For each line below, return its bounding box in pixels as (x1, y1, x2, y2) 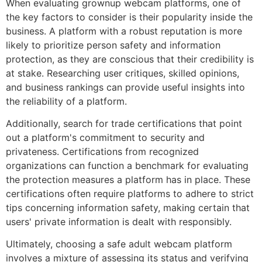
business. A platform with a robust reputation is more (6, 25, 242, 37)
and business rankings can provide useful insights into (6, 81, 245, 93)
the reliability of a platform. (6, 95, 127, 107)
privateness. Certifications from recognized (6, 145, 199, 157)
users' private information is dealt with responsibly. (6, 215, 232, 227)
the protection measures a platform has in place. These (6, 173, 250, 185)
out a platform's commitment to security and (6, 131, 205, 143)
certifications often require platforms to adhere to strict (6, 187, 254, 199)
